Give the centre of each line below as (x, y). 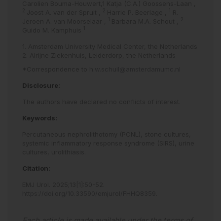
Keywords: (40, 118)
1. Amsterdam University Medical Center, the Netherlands (110, 46)
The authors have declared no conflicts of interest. (101, 102)
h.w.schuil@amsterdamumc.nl (135, 69)
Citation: (36, 168)
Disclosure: (41, 85)
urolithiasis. (69, 152)
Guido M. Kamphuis (53, 30)
